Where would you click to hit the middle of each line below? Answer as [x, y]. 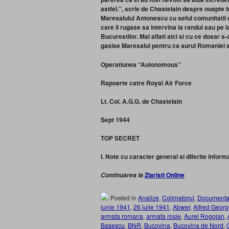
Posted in [123, 198]
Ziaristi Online [165, 175]
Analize [148, 198]
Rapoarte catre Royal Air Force [146, 83]
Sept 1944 [115, 120]
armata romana [122, 216]
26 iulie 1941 [152, 207]
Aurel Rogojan [204, 216]
